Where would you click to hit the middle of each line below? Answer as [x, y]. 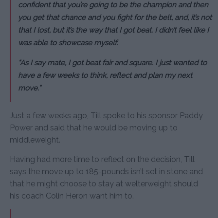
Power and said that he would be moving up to [94, 127]
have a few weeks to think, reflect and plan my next [105, 75]
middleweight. [35, 140]
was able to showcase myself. [68, 43]
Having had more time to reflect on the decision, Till [102, 159]
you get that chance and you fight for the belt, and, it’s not [115, 17]
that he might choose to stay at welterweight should [104, 183]
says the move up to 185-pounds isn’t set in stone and [106, 171]
